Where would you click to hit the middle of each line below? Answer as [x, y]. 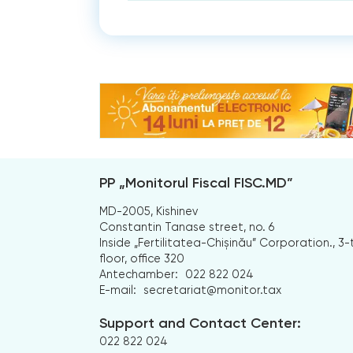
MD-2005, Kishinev [149, 211]
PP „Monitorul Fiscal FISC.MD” [197, 182]
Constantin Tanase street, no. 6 [187, 227]
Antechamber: [139, 274]
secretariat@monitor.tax [213, 290]
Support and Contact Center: [201, 323]
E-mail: [118, 290]
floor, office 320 [142, 258]
